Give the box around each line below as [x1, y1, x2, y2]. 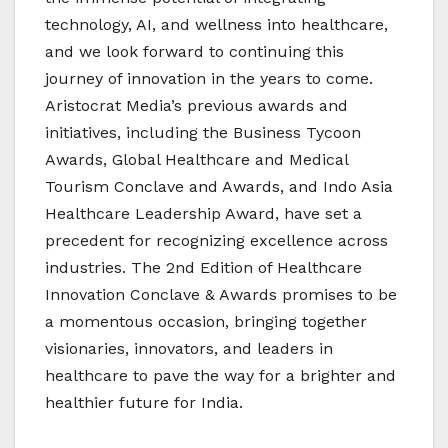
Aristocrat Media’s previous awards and [45, 96, 348, 116]
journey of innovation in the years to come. [45, 69, 373, 89]
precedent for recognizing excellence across [45, 231, 388, 251]
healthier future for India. [45, 393, 243, 413]
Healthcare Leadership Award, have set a [45, 204, 362, 224]
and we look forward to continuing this [45, 42, 344, 62]
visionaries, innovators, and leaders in [45, 339, 333, 359]
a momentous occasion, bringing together [45, 312, 367, 332]
